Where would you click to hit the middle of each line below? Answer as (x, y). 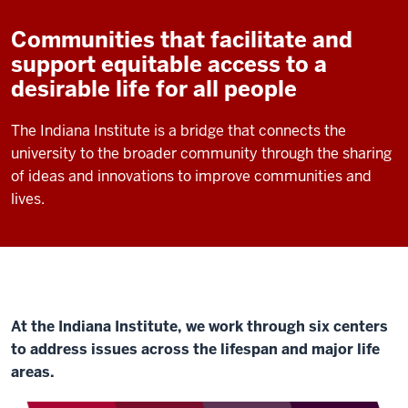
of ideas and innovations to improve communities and (191, 176)
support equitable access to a (169, 64)
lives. (28, 199)
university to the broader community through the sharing (201, 153)
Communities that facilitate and (182, 40)
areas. (33, 372)
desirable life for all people (154, 89)
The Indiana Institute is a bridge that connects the (178, 131)
